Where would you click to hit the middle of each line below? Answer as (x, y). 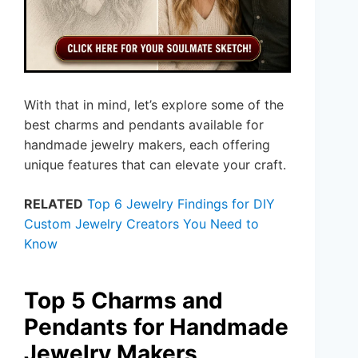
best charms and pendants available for (144, 124)
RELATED (54, 203)
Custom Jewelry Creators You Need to (141, 223)
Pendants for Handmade (156, 326)
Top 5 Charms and (123, 300)
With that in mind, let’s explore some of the (154, 104)
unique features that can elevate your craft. (155, 164)
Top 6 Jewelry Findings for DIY (181, 203)
